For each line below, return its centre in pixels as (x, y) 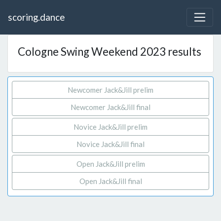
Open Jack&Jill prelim (110, 164)
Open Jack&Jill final (110, 181)
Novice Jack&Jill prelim (110, 127)
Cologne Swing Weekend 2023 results (110, 52)
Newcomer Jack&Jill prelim (110, 90)
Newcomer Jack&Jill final (110, 107)
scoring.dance (36, 17)
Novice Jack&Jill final (110, 144)
